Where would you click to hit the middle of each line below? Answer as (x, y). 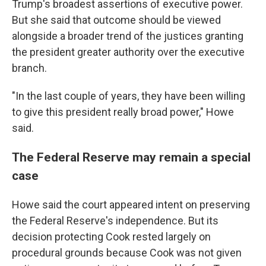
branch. (29, 68)
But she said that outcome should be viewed (116, 20)
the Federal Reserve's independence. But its (115, 221)
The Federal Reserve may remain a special (131, 157)
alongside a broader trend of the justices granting (128, 36)
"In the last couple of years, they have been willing (129, 96)
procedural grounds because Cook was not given (127, 253)
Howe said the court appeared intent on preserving (131, 205)
